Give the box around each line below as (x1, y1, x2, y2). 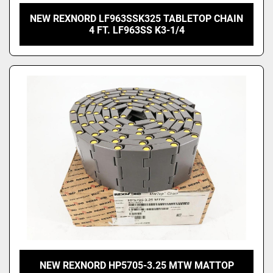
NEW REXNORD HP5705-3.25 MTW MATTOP (39, 260, 234, 272)
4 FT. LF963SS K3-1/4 (88, 24, 185, 37)
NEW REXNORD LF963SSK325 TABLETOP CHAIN (30, 13, 243, 25)
